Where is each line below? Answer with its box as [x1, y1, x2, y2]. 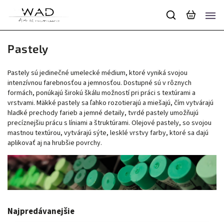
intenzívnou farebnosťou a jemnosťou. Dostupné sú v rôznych [7, 78, 191, 88]
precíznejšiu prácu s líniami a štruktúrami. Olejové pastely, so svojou [7, 118, 211, 128]
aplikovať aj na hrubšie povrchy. [7, 138, 102, 148]
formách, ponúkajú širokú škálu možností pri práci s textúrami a [7, 88, 195, 98]
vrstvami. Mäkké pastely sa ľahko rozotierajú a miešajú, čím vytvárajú [7, 98, 213, 108]
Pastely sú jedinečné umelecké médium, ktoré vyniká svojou [7, 68, 187, 78]
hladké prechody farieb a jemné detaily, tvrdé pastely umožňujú [7, 108, 198, 118]
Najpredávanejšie [7, 205, 74, 217]
